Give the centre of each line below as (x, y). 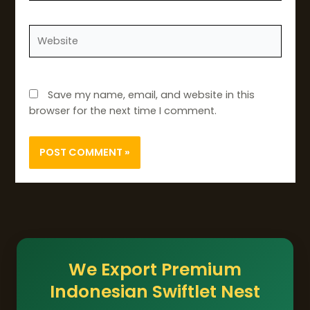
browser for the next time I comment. (122, 110)
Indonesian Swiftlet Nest (155, 291)
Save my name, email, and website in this (151, 94)
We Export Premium (155, 269)
